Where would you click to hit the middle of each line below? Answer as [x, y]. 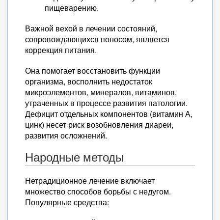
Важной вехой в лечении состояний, [91, 28]
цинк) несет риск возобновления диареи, [99, 124]
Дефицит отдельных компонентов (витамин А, [109, 114]
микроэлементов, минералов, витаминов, [101, 92]
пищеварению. [72, 8]
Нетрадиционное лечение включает [90, 180]
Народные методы [74, 157]
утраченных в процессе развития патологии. [106, 103]
